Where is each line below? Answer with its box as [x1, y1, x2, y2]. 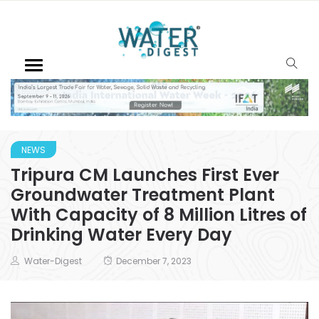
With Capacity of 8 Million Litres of [11, 202, 307, 226]
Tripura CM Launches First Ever [11, 162, 279, 187]
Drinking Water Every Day [11, 222, 232, 246]
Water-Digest [24, 254, 82, 267]
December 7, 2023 [116, 254, 192, 267]
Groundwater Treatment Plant [11, 182, 275, 206]
